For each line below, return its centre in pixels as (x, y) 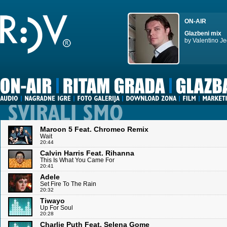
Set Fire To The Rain (68, 184)
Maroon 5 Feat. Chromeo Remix (94, 129)
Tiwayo (52, 201)
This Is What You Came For (77, 160)
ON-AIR (195, 21)
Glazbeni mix (203, 33)
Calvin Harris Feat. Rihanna (87, 153)
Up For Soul (56, 208)
